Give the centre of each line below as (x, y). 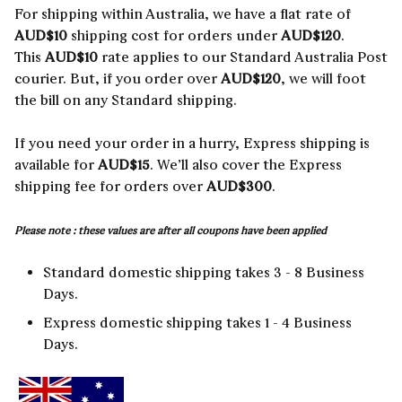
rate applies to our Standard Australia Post (243, 57)
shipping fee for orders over (110, 186)
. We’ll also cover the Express (246, 165)
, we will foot (323, 79)
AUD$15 (124, 165)
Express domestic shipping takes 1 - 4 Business (197, 323)
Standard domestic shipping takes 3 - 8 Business (204, 272)
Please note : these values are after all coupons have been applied (170, 231)
